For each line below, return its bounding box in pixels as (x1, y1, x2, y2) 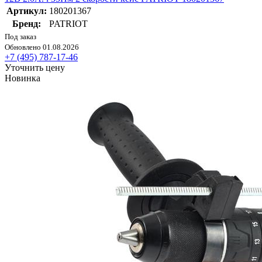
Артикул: (6, 6, 47, 16)
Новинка (5, 73, 40, 84)
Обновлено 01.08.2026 (5, 43, 79, 52)
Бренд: (12, 19, 41, 29)
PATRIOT (49, 19, 88, 29)
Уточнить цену (5, 63, 65, 73)
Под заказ (5, 32, 36, 42)
